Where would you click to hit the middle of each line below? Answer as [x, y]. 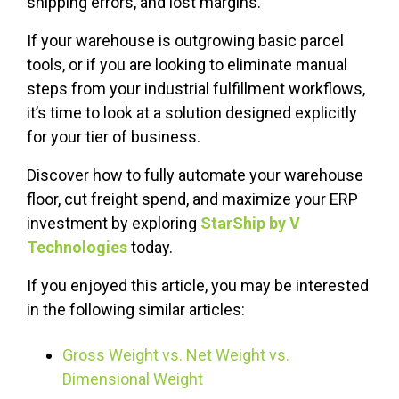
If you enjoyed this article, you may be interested [198, 286]
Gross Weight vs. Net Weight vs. [176, 355]
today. [150, 248]
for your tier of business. [114, 137]
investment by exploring [114, 224]
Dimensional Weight [133, 379]
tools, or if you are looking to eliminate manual [187, 65]
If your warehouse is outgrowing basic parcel [185, 41]
